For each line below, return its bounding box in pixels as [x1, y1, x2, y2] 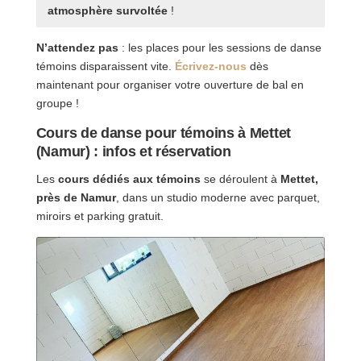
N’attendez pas [35, 40, 118, 54]
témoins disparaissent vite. [35, 59, 175, 73]
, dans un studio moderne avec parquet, [115, 191, 320, 205]
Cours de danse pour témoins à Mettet [35, 124, 291, 141]
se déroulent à [200, 172, 280, 186]
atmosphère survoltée [47, 4, 168, 18]
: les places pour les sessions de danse [118, 40, 322, 54]
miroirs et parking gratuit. [35, 210, 164, 223]
